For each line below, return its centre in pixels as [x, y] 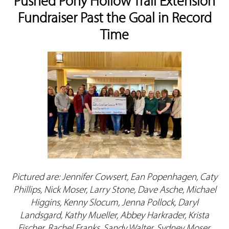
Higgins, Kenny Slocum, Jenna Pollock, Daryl [114, 202]
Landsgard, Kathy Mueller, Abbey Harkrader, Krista [114, 215]
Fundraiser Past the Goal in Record [114, 17]
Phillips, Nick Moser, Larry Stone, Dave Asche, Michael [114, 189]
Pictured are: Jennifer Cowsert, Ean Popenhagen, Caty [114, 177]
